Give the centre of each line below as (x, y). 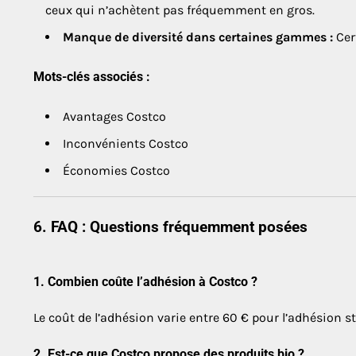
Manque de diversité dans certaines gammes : (198, 37)
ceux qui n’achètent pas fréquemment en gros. (180, 10)
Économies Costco (116, 171)
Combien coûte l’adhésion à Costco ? (153, 282)
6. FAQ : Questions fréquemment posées (170, 228)
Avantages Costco (114, 117)
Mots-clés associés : (92, 77)
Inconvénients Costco (126, 144)
